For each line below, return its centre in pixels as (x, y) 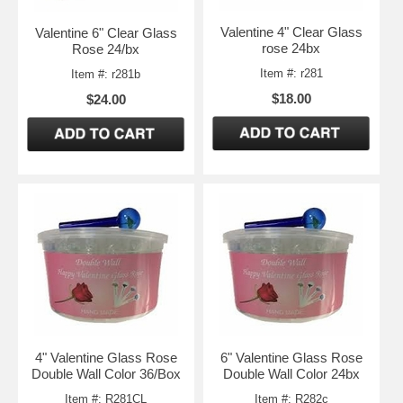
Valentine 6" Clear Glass (106, 32)
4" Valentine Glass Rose (106, 357)
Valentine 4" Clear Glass (291, 31)
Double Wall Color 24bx (291, 373)
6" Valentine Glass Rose (291, 357)
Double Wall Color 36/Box (106, 373)
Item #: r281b (106, 74)
